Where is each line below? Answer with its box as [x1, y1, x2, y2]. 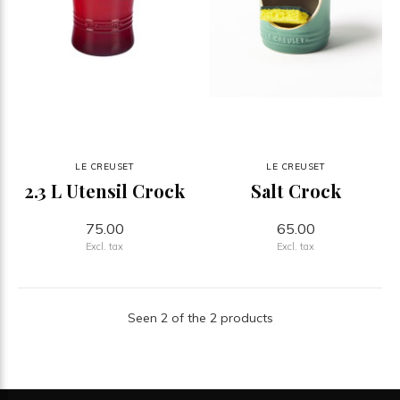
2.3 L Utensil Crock [24, 178, 185, 203]
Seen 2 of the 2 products [127, 309, 273, 326]
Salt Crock [250, 178, 341, 203]
